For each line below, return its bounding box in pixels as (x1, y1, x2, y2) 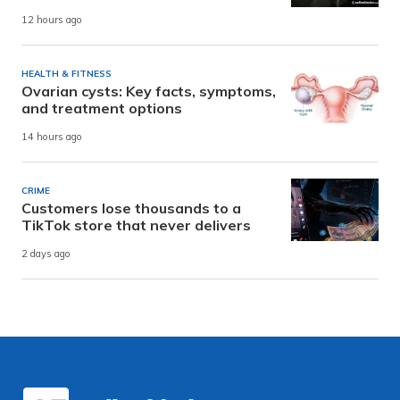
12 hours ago (21, 13, 82, 27)
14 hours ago (21, 130, 82, 144)
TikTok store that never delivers (21, 215, 251, 234)
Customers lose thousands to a (21, 198, 241, 217)
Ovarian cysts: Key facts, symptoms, (21, 81, 276, 100)
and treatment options (21, 98, 182, 117)
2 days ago (21, 247, 71, 261)
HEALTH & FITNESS (21, 67, 112, 79)
